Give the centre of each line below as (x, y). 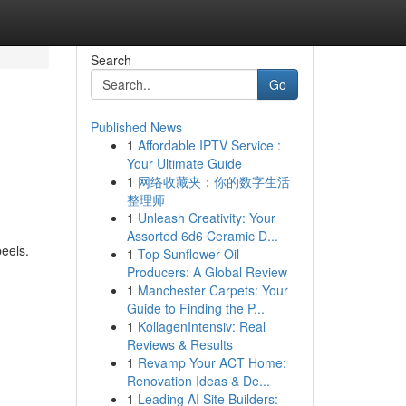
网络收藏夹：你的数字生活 (213, 181)
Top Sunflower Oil (188, 254)
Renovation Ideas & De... (198, 381)
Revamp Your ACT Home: (212, 362)
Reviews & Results (179, 344)
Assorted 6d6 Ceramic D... (202, 236)
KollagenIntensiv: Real (201, 326)
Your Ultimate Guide (184, 163)
